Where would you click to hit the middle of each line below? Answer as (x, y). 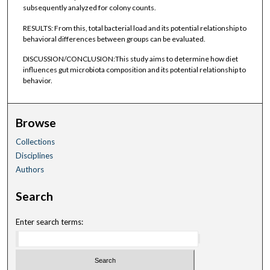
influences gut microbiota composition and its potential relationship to (134, 70)
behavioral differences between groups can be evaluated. (114, 39)
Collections (36, 141)
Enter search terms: (50, 221)
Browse (36, 122)
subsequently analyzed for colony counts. (89, 8)
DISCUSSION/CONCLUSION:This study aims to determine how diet (130, 59)
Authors (30, 169)
